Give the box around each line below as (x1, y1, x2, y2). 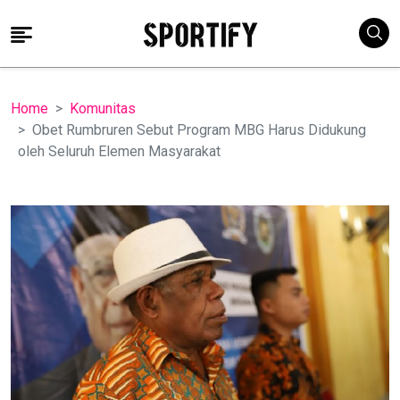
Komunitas (70, 100, 136, 117)
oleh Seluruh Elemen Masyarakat (18, 143, 221, 160)
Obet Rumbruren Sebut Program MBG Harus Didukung (32, 121, 366, 138)
